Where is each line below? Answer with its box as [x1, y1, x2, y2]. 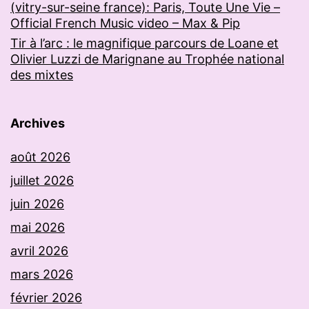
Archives [10, 116, 65, 131]
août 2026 [10, 150, 70, 165]
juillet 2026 [10, 173, 74, 188]
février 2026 [10, 290, 82, 306]
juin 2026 [10, 197, 64, 212]
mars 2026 [10, 267, 73, 282]
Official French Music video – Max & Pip [10, 16, 240, 31]
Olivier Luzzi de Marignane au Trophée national [10, 52, 284, 67]
